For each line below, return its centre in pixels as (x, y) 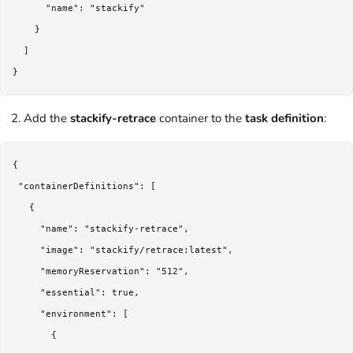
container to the (201, 119)
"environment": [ (71, 314)
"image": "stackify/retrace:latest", (123, 251)
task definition (284, 119)
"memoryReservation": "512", (101, 272)
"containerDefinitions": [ (84, 187)
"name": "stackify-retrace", (101, 229)
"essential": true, (76, 293)
